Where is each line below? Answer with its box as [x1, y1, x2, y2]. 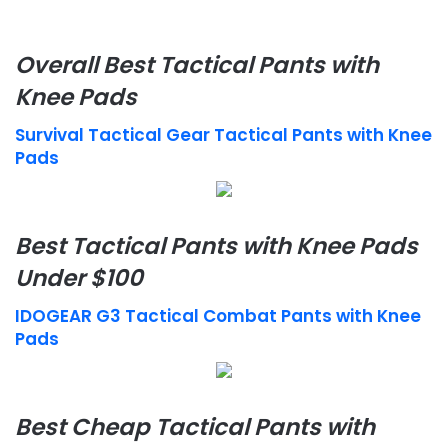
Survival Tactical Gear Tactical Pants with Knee [15, 123, 432, 147]
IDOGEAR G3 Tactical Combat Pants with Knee [15, 304, 421, 328]
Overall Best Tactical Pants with [15, 48, 379, 81]
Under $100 [15, 261, 143, 294]
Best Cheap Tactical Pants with [15, 410, 375, 443]
